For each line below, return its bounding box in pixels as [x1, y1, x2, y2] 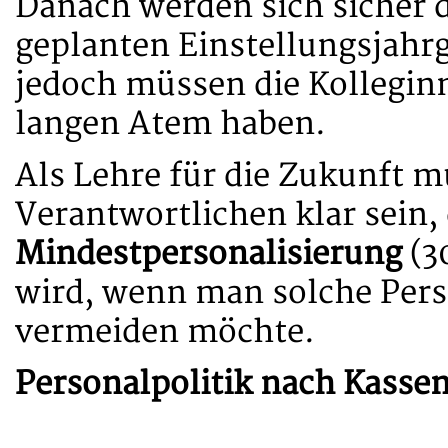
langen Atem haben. [15, 104, 326, 144]
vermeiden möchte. [15, 312, 315, 352]
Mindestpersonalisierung [15, 234, 402, 274]
